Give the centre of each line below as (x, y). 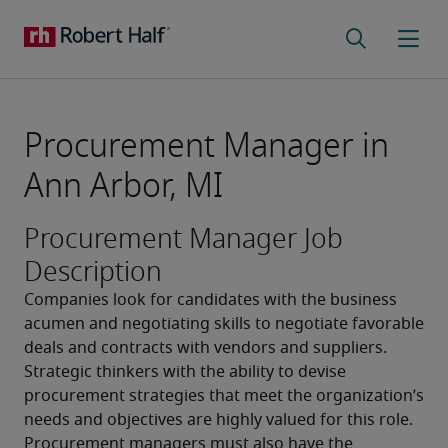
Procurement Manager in (206, 145)
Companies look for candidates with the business (210, 300)
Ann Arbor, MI (123, 185)
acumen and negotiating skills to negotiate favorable (224, 324)
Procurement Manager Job (183, 238)
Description (93, 271)
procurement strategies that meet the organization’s (224, 396)
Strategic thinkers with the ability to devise (185, 372)
